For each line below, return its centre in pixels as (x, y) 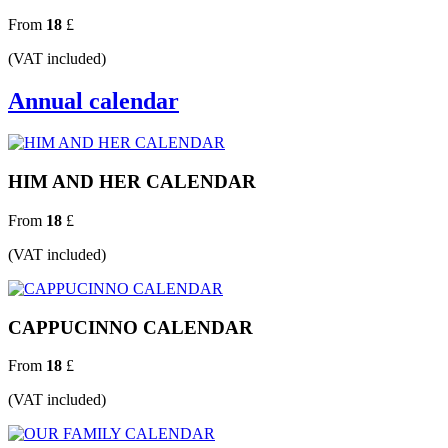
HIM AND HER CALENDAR (132, 182)
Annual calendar (93, 100)
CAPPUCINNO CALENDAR (130, 327)
